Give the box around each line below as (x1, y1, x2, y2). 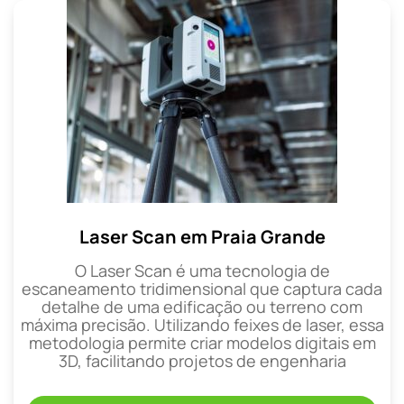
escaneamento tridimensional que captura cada (22, 277, 382, 299)
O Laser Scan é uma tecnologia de (74, 259, 330, 281)
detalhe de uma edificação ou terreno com (41, 295, 363, 317)
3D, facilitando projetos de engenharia (58, 349, 346, 372)
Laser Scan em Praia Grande (78, 224, 326, 249)
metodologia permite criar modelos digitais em (28, 331, 376, 353)
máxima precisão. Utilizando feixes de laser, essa (20, 313, 384, 335)
